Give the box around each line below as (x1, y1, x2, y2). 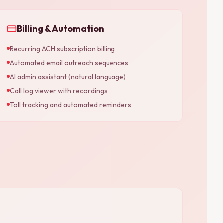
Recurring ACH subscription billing (10, 44, 115, 53)
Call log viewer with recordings (10, 86, 108, 95)
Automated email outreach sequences (10, 58, 128, 67)
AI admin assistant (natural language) (10, 72, 126, 81)
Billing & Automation (17, 22, 104, 34)
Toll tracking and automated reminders (10, 100, 131, 109)
